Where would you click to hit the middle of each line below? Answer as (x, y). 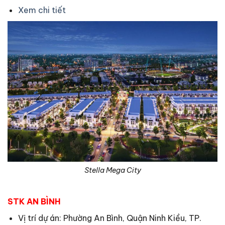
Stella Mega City (113, 170)
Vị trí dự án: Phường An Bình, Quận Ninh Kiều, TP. (109, 218)
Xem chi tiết (42, 10)
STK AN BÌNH (34, 201)
